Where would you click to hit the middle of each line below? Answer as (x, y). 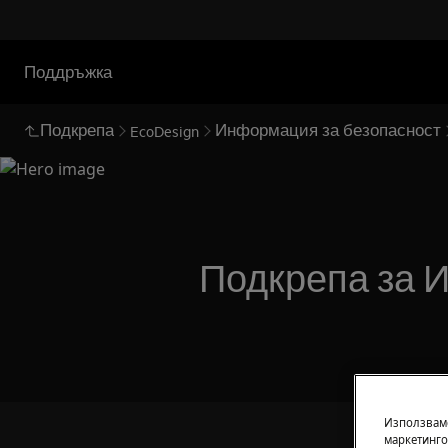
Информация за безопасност (328, 129)
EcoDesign (164, 130)
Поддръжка (68, 71)
